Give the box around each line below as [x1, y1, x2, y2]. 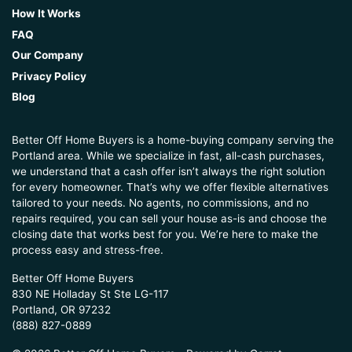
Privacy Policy [12, 69, 86, 82]
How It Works [12, 7, 81, 20]
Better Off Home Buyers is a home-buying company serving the [12, 134, 334, 147]
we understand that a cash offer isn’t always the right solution [12, 165, 325, 178]
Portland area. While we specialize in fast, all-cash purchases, [12, 149, 324, 163]
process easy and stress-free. [12, 244, 163, 257]
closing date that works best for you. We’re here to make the [12, 228, 318, 241]
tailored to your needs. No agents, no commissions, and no [12, 196, 309, 210]
